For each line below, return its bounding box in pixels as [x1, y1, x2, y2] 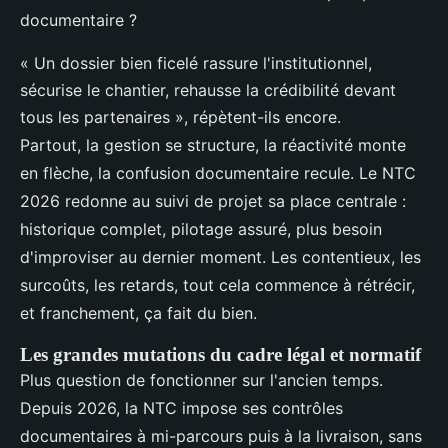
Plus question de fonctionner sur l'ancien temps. [20, 370, 383, 391]
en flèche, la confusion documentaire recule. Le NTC [20, 163, 416, 184]
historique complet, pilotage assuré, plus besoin [20, 219, 382, 240]
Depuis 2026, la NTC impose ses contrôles [20, 398, 343, 419]
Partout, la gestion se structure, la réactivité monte [20, 135, 406, 156]
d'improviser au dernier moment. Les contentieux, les [20, 247, 421, 268]
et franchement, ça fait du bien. [20, 303, 257, 324]
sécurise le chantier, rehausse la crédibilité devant [20, 80, 396, 101]
